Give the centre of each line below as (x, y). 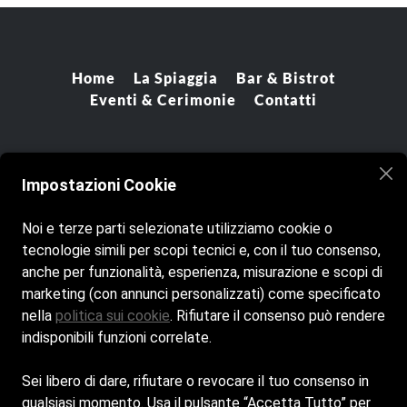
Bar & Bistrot (286, 77)
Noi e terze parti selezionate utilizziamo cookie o (177, 228)
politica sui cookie (113, 316)
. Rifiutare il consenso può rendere (278, 316)
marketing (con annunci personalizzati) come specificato (201, 294)
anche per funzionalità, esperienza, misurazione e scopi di (202, 272)
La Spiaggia (176, 77)
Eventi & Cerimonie (163, 99)
